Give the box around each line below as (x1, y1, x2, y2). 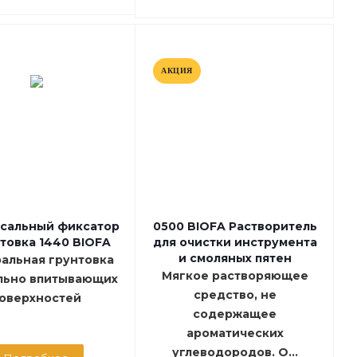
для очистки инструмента (152, 235, 317, 250)
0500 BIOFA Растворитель (152, 219, 317, 234)
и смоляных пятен (178, 251, 292, 266)
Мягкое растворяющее (161, 269, 308, 284)
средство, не (193, 288, 277, 303)
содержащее (193, 307, 277, 322)
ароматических (186, 326, 284, 341)
